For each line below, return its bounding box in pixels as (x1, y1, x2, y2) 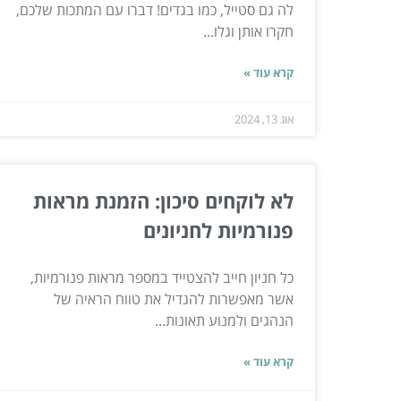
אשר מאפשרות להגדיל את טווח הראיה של (54, 288, 294, 309)
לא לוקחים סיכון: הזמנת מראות (33, 186, 294, 214)
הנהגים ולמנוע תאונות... (155, 310, 294, 330)
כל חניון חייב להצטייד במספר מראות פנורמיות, (30, 267, 294, 287)
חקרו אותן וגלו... (203, 21, 294, 41)
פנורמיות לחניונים (143, 216, 294, 243)
